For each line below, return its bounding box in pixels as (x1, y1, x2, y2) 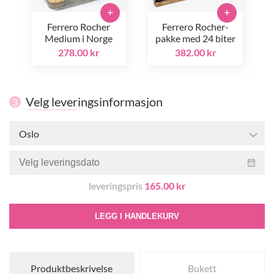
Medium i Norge (45, 32, 113, 44)
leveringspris (88, 180, 144, 191)
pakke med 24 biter (155, 32, 235, 44)
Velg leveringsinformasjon (26, 94, 163, 109)
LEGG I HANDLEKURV (95, 212, 179, 221)
